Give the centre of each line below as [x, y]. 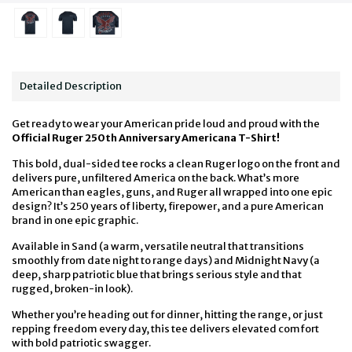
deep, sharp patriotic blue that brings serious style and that [157, 275]
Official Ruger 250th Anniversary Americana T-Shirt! [146, 138]
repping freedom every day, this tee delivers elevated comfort [165, 329]
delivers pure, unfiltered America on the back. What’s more [156, 178]
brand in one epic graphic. [75, 221]
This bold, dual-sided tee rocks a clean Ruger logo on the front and [176, 164]
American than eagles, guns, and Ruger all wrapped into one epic [172, 192]
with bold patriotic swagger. [81, 343]
